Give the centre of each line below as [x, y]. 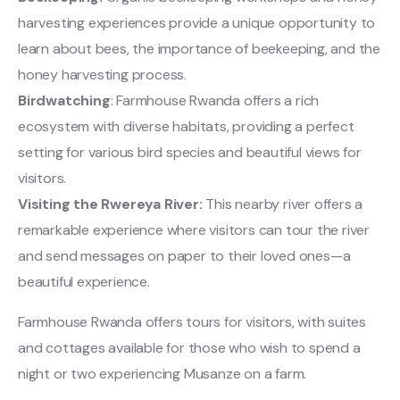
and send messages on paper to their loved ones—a [184, 255]
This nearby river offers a [283, 204]
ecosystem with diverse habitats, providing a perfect [186, 126]
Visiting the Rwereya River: [110, 204]
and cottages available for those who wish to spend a [189, 347]
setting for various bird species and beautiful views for [190, 152]
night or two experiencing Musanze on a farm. [162, 373]
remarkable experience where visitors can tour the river [194, 229]
